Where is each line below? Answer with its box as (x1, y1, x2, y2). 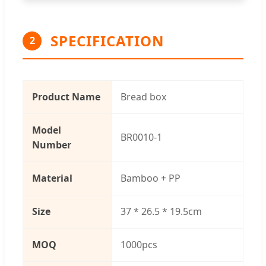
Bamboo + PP (121, 171, 180, 185)
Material (32, 171, 72, 185)
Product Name (32, 90, 100, 103)
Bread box (121, 90, 166, 103)
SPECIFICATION (50, 30, 164, 50)
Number (32, 138, 71, 151)
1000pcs (121, 237, 157, 251)
